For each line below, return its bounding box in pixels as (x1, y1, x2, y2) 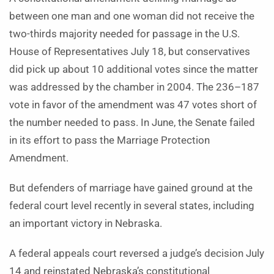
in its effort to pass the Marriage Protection (9, 135, 210, 146)
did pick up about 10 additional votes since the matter (9, 64, 258, 75)
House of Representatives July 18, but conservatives (9, 46, 250, 57)
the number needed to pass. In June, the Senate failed (9, 117, 255, 128)
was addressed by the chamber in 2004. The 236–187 (9, 81, 259, 93)
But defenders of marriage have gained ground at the (9, 182, 253, 194)
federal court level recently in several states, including (9, 200, 254, 212)
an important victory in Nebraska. (9, 218, 162, 229)
